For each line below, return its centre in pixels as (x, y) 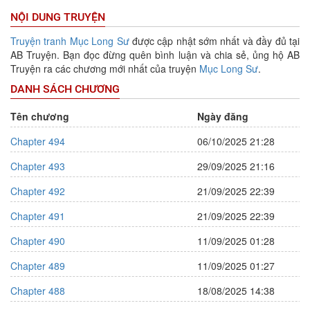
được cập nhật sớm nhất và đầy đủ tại (215, 41)
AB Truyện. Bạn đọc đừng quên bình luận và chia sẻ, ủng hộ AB (155, 55)
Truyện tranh (39, 41)
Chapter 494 (38, 141)
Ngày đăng (223, 116)
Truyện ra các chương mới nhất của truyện (105, 69)
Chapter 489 (38, 266)
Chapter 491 (38, 216)
